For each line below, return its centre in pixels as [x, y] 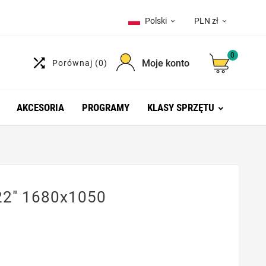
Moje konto [165, 63]
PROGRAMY [105, 107]
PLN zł [206, 21]
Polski [156, 21]
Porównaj [73, 63]
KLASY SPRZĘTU [180, 107]
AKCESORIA [40, 107]
